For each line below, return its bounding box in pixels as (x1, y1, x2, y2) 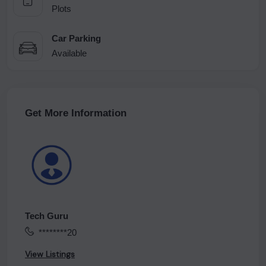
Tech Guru (25, 211, 68, 221)
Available (52, 47, 87, 58)
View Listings (25, 249, 75, 259)
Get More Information (25, 107, 126, 119)
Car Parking (52, 33, 101, 43)
